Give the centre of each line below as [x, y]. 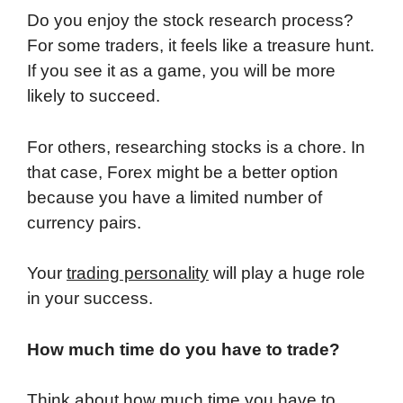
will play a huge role [287, 273]
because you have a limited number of [175, 197]
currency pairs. [84, 222]
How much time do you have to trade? [186, 349]
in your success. [90, 299]
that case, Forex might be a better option [183, 172]
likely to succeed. [94, 96]
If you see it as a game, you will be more [181, 71]
